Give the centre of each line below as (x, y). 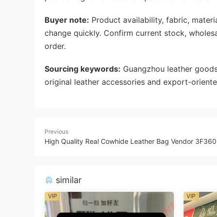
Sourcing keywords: (83, 69)
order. (55, 46)
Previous (56, 131)
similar (68, 180)
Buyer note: (67, 20)
